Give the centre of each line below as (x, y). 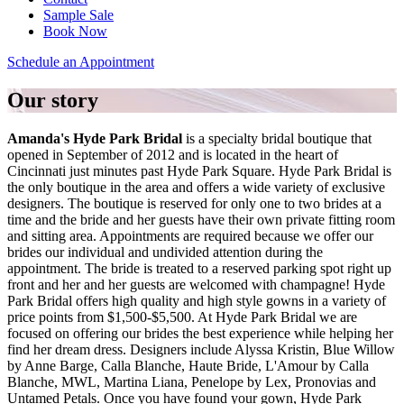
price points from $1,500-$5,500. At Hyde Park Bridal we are (182, 317)
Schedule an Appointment (81, 62)
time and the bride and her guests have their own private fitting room (201, 219)
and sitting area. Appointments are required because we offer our (190, 235)
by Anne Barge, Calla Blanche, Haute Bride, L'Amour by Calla (188, 365)
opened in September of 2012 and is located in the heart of (173, 154)
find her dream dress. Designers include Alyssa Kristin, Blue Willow (201, 349)
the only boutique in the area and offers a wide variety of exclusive (196, 187)
